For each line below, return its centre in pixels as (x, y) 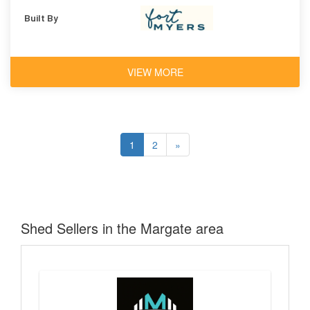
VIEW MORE (155, 72)
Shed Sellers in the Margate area (122, 228)
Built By (41, 17)
